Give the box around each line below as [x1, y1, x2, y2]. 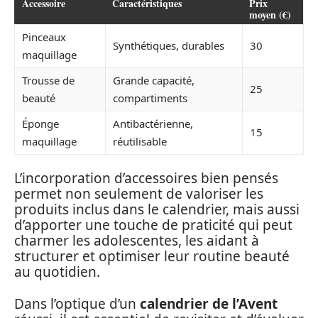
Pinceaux [22, 29, 66, 44]
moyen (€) [249, 6, 291, 22]
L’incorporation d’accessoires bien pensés [14, 169, 278, 187]
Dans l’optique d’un [14, 294, 140, 313]
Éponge [22, 116, 59, 131]
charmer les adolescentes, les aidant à [14, 231, 259, 250]
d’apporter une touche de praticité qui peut [14, 216, 292, 234]
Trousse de [22, 72, 75, 87]
